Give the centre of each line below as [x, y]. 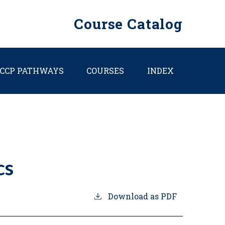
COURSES [105, 71]
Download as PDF [142, 196]
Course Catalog [128, 24]
